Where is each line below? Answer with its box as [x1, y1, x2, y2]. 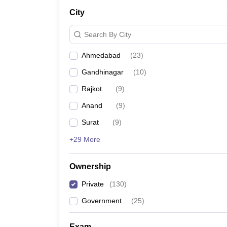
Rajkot [82, 85, 102, 93]
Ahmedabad [82, 51, 121, 59]
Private [82, 180, 104, 188]
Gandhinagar [82, 68, 124, 76]
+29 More [69, 135, 100, 143]
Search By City [84, 30, 131, 39]
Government [82, 197, 122, 205]
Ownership [69, 162, 111, 171]
